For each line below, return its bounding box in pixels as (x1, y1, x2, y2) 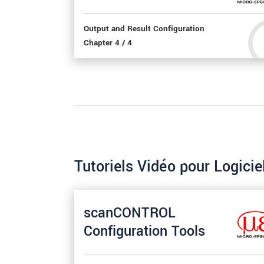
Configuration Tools (84, 221, 205, 241)
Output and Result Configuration (84, 22, 204, 35)
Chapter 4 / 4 (84, 37, 132, 49)
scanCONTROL (84, 203, 176, 223)
